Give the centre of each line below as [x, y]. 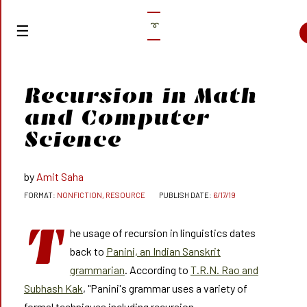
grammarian [97, 270]
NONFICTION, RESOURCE [101, 195]
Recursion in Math [140, 96]
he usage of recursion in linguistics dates [162, 233]
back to [88, 251]
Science [72, 139]
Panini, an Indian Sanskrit [163, 251]
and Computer [116, 118]
